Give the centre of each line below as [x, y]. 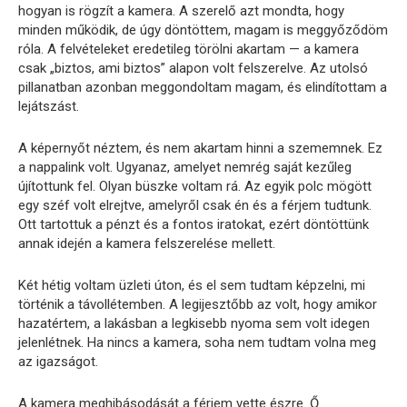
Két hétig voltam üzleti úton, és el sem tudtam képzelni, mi [192, 286]
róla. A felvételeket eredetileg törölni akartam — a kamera [189, 50]
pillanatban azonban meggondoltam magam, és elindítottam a [203, 88]
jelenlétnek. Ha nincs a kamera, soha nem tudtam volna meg [197, 343]
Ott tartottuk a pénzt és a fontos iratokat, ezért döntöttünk [194, 225]
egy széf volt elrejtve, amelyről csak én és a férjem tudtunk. [195, 206]
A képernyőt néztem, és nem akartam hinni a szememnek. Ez [200, 149]
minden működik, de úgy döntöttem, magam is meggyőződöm [203, 30]
